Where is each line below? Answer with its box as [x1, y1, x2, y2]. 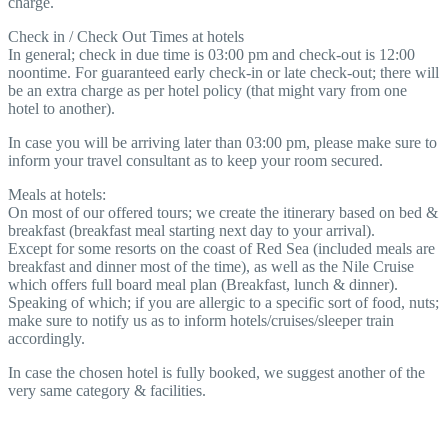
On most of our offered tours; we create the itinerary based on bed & [8, 203, 438, 221]
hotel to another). [8, 99, 115, 117]
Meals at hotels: [8, 185, 106, 203]
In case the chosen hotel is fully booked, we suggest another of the [8, 363, 425, 381]
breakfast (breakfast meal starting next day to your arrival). [8, 221, 375, 239]
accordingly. [8, 329, 85, 347]
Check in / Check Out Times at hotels [8, 27, 244, 45]
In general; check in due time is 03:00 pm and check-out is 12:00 [8, 45, 415, 63]
